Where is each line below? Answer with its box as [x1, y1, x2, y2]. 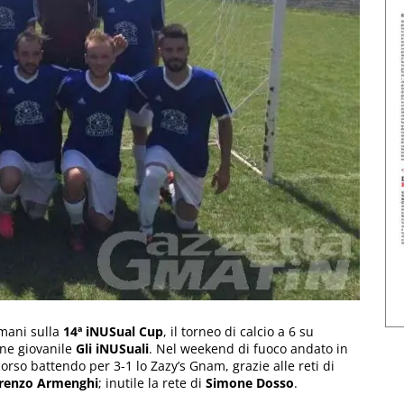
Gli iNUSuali [76, 339, 149, 357]
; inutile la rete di [98, 373, 206, 391]
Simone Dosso [206, 373, 294, 391]
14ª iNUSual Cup [60, 322, 163, 340]
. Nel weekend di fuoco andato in [149, 339, 348, 357]
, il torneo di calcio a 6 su [163, 322, 314, 340]
